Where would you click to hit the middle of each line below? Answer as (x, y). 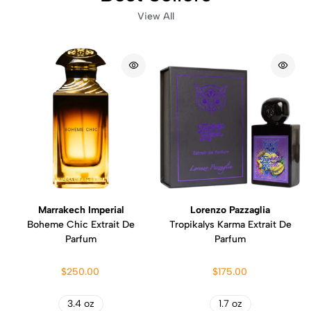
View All (155, 16)
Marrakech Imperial (81, 210)
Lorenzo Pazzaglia (230, 210)
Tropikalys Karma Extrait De (230, 224)
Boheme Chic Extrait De (81, 224)
